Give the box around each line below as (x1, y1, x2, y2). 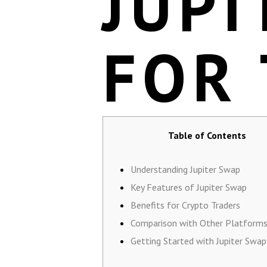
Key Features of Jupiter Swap (131, 181, 247, 193)
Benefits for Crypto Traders (131, 198, 240, 211)
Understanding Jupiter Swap (131, 163, 240, 175)
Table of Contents (167, 129, 246, 141)
